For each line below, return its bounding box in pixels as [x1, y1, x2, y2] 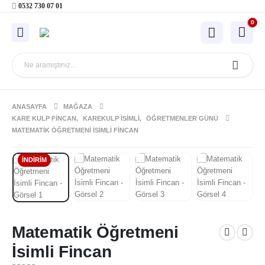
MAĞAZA [63, 103, 92, 111]
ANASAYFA [12, 103, 47, 111]
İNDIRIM [22, 156, 47, 163]
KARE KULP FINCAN [12, 115, 76, 122]
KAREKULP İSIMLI [83, 115, 140, 122]
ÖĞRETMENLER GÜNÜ [146, 115, 218, 122]
